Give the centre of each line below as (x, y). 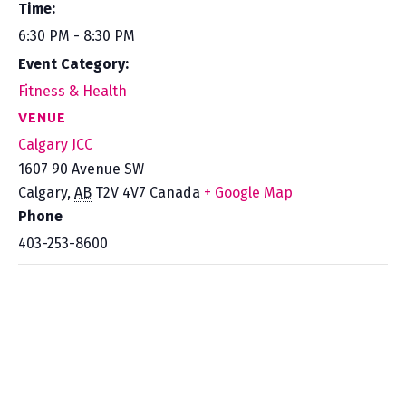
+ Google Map (248, 193)
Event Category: (73, 64)
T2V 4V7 (121, 193)
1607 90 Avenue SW (81, 169)
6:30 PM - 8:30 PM (77, 36)
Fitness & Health (72, 92)
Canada (175, 193)
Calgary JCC (55, 145)
